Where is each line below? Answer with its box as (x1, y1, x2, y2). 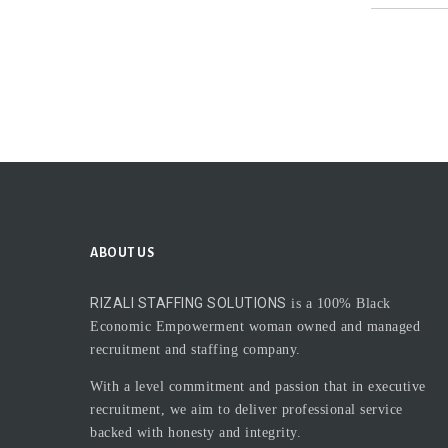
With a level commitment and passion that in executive (90, 378, 426, 394)
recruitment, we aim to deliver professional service (90, 401, 403, 417)
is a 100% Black (286, 295, 391, 311)
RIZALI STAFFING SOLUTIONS (90, 294, 287, 311)
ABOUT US (90, 246, 154, 260)
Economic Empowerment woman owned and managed (90, 318, 420, 334)
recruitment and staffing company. (90, 341, 301, 357)
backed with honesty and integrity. (90, 424, 301, 440)
